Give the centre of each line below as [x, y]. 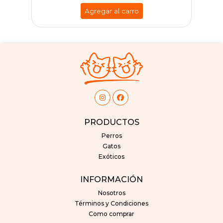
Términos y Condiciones [111, 204]
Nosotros [111, 193]
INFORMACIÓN [111, 179]
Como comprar [111, 214]
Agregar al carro [111, 11]
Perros [111, 136]
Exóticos [111, 157]
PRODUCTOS [111, 122]
